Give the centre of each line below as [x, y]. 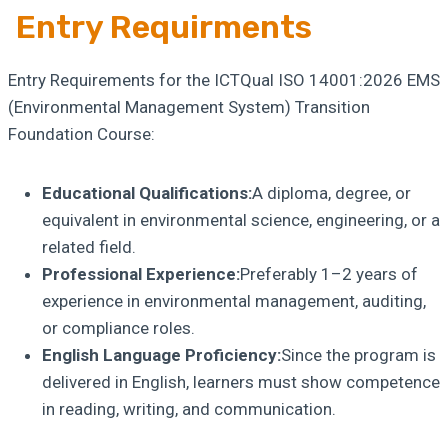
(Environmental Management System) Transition [189, 107]
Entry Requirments [164, 27]
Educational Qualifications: [147, 193]
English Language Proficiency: [161, 355]
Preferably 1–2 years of [329, 274]
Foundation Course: [81, 134]
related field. [89, 247]
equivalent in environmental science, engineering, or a [241, 220]
